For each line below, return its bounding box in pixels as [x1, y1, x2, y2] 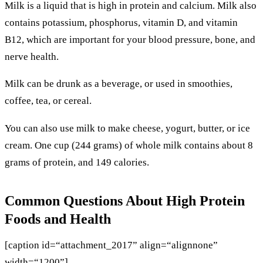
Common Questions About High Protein [5, 193, 245, 208]
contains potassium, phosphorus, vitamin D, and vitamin [5, 16, 238, 28]
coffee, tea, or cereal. [5, 95, 92, 107]
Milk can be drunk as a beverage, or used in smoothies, [5, 78, 232, 90]
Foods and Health [5, 211, 111, 227]
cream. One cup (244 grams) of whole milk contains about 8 [5, 139, 253, 151]
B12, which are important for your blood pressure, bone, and [5, 33, 255, 45]
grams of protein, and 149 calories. [5, 156, 149, 168]
